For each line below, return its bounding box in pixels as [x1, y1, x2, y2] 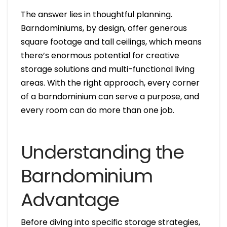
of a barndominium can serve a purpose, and [20, 91, 199, 103]
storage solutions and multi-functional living [20, 63, 195, 75]
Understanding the [20, 139, 184, 165]
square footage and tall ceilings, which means [20, 36, 202, 48]
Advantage [20, 186, 120, 213]
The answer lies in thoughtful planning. [20, 9, 172, 21]
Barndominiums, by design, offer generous [20, 22, 187, 34]
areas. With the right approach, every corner [20, 77, 200, 89]
